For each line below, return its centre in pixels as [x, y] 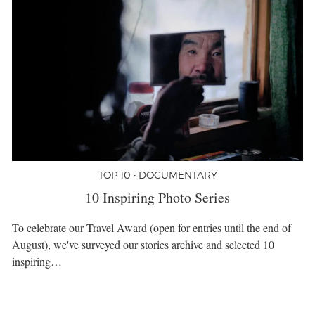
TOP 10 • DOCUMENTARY [157, 175]
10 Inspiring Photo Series [157, 198]
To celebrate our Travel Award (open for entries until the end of [152, 228]
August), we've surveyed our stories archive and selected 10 [143, 245]
